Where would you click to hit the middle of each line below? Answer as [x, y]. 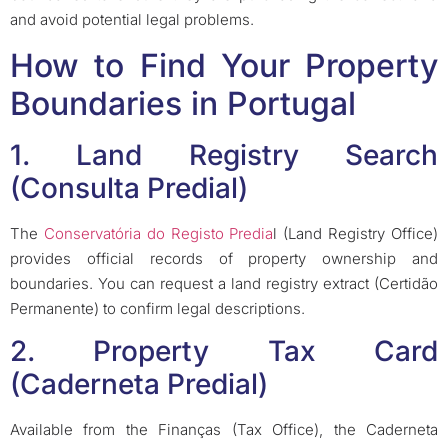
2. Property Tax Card [224, 351]
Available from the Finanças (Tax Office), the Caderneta [224, 430]
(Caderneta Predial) [139, 384]
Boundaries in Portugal [183, 103]
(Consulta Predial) [129, 187]
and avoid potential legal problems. [132, 20]
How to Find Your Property [224, 65]
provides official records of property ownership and [224, 258]
